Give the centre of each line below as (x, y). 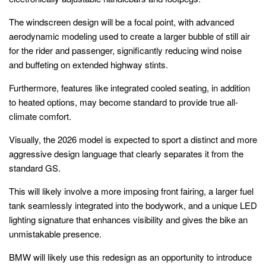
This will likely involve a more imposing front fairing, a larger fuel (131, 191)
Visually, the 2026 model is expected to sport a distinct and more (133, 139)
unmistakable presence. (55, 233)
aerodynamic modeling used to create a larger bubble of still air (129, 36)
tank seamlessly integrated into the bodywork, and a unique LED (133, 205)
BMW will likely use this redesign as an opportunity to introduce (130, 256)
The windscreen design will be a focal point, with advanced (121, 21)
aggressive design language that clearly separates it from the (126, 153)
